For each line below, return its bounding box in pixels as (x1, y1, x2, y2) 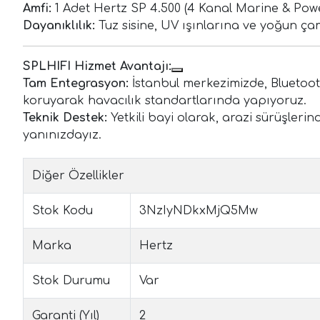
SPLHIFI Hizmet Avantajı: (23, 60, 171, 74)
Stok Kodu (32, 204, 93, 218)
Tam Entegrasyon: (23, 77, 129, 91)
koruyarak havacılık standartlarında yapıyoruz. (23, 94, 306, 108)
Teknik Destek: (23, 111, 107, 125)
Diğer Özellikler (32, 169, 124, 183)
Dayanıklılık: (23, 19, 95, 33)
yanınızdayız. (23, 129, 101, 142)
